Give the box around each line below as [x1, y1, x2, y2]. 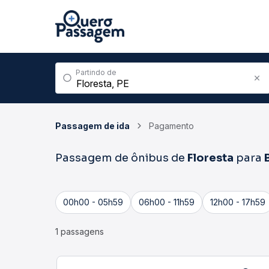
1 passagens [55, 226, 104, 237]
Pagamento [149, 121, 194, 131]
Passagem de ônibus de [55, 151, 187, 165]
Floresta [187, 151, 234, 165]
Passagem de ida [55, 121, 130, 131]
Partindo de [76, 68, 116, 77]
